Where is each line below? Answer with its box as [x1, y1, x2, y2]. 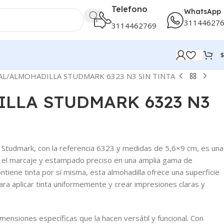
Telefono [111, 4, 147, 14]
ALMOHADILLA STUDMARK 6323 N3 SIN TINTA [9, 71, 175, 81]
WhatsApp [184, 6, 221, 16]
